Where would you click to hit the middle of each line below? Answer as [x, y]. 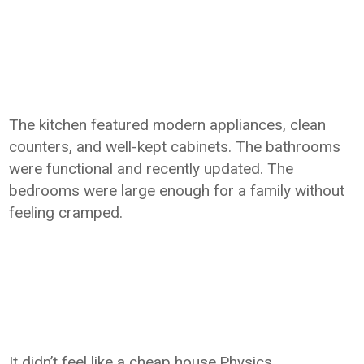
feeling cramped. [66, 212]
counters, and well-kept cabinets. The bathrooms [175, 147]
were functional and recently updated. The [152, 169]
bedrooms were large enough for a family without [177, 191]
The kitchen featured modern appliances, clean [168, 125]
